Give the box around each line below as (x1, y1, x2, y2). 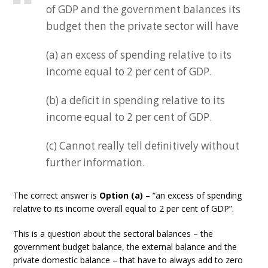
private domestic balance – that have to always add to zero (13, 254, 243, 266)
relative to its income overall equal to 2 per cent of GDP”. (13, 203, 234, 214)
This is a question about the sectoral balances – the (13, 228, 214, 239)
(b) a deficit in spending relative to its (46, 93, 226, 107)
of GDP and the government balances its (46, 2, 241, 16)
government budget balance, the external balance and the (13, 241, 237, 252)
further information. (46, 156, 145, 169)
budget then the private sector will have (46, 19, 239, 33)
